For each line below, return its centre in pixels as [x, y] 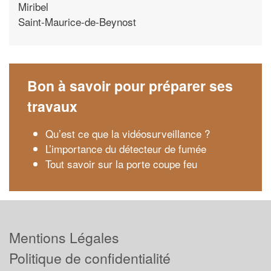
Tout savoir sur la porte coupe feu [121, 164]
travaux [52, 106]
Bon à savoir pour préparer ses [130, 86]
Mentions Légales [64, 237]
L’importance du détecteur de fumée [126, 149]
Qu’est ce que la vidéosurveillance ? [128, 133]
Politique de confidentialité [90, 258]
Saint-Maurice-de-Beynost [77, 21]
